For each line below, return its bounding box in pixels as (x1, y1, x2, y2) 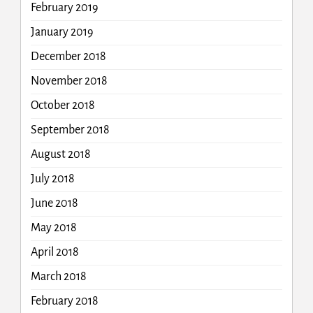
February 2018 (30, 295, 99, 308)
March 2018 (30, 270, 87, 284)
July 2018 (30, 173, 75, 186)
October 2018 (30, 99, 95, 112)
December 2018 (30, 50, 106, 64)
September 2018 (30, 124, 110, 137)
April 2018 (30, 246, 79, 259)
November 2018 (30, 75, 108, 88)
